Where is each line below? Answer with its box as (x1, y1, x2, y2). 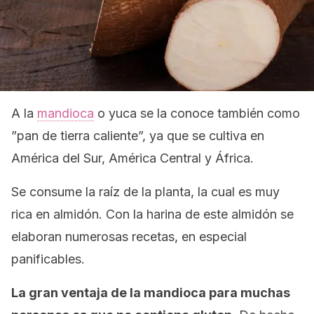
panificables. (11, 252, 85, 266)
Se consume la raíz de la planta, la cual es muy (11, 184, 280, 199)
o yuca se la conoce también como (94, 106, 300, 121)
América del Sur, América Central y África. (11, 151, 254, 165)
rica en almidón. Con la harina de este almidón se (11, 207, 294, 221)
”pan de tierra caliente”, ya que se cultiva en (11, 128, 264, 143)
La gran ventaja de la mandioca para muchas (11, 285, 290, 300)
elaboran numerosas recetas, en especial (11, 229, 247, 244)
